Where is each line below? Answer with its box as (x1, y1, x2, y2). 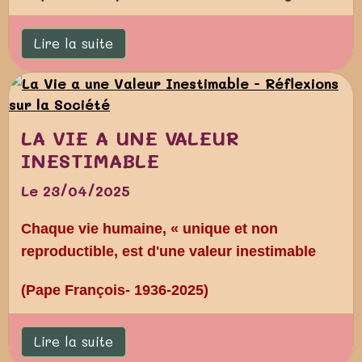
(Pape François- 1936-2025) (21, 281, 208, 298)
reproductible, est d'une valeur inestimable (21, 242, 316, 259)
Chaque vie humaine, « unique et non (21, 220, 278, 237)
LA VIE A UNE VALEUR (21, 124, 239, 150)
